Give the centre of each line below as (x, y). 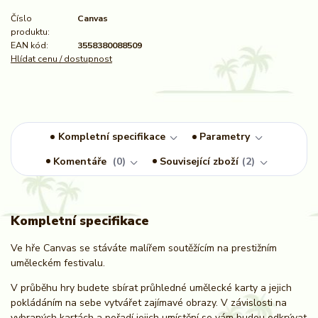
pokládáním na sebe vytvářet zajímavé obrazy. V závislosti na (149, 303)
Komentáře (82, 161)
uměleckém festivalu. (58, 263)
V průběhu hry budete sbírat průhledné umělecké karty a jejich (151, 288)
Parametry (225, 137)
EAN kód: (29, 46)
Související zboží (199, 161)
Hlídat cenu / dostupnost (61, 59)
